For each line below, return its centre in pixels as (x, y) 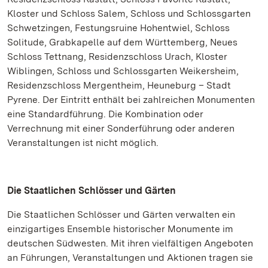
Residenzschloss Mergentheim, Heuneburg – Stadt (119, 85)
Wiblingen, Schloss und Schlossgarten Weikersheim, (123, 71)
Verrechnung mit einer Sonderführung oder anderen (121, 128)
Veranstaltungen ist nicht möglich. (83, 143)
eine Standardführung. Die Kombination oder (105, 114)
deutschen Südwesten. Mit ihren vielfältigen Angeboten (130, 243)
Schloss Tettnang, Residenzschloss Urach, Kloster (117, 57)
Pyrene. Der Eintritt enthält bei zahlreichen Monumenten (131, 100)
